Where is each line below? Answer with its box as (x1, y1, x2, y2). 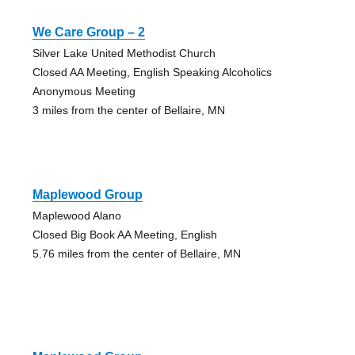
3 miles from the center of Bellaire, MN (32, 103, 225, 116)
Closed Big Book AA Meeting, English (32, 227, 217, 241)
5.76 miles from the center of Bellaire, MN (32, 246, 241, 260)
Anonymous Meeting (32, 84, 136, 97)
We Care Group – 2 (32, 25, 145, 39)
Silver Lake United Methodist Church (32, 46, 216, 59)
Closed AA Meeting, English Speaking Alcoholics (32, 65, 272, 78)
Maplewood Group (32, 187, 143, 201)
